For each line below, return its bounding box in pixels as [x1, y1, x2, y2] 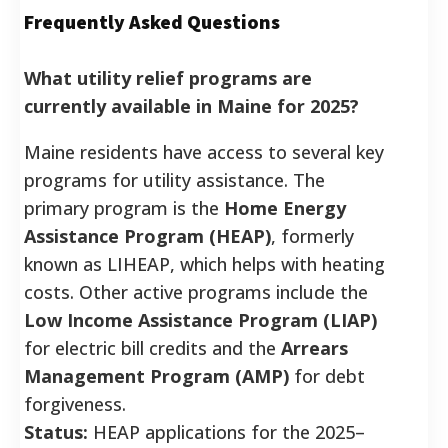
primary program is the [24, 195, 224, 220]
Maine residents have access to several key [24, 139, 384, 164]
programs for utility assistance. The [24, 167, 325, 192]
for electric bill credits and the [24, 335, 281, 360]
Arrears [281, 335, 348, 360]
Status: [24, 419, 88, 444]
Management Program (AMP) [24, 363, 289, 388]
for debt [289, 363, 365, 388]
